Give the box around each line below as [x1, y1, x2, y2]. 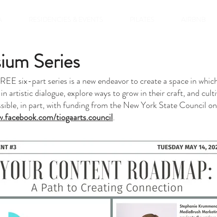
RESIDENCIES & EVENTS [28, 15, 103, 24]
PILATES [129, 15, 155, 24]
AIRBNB [181, 15, 206, 24]
